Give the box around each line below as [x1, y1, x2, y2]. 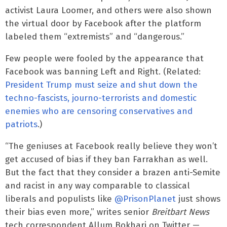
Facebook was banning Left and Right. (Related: [5, 66, 201, 77]
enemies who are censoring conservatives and [5, 105, 193, 117]
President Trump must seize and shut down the [5, 79, 198, 90]
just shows [176, 193, 220, 204]
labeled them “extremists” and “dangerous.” [5, 31, 184, 42]
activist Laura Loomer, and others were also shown [5, 5, 212, 16]
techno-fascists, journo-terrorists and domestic [5, 92, 197, 103]
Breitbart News [152, 206, 209, 217]
